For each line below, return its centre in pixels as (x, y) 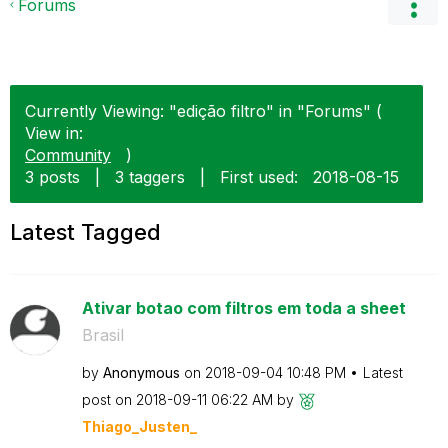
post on (108, 399)
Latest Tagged (85, 232)
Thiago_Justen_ (139, 426)
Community (68, 155)
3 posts (52, 177)
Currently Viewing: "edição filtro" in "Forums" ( (203, 111)
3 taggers (150, 177)
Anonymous (141, 372)
